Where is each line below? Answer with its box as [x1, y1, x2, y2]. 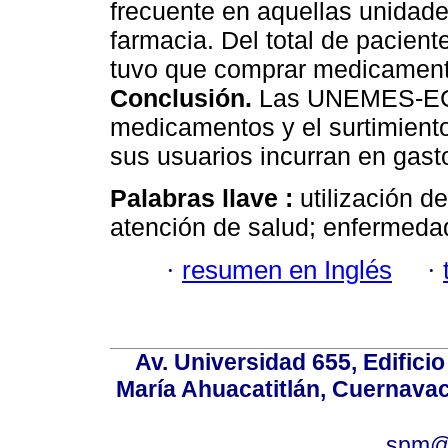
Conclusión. [110, 84, 252, 113]
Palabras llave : [110, 184, 300, 213]
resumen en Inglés [182, 255, 392, 284]
